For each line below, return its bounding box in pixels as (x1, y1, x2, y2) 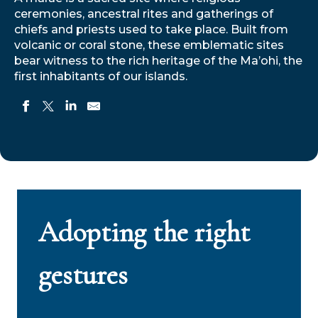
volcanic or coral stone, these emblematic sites (14, 38, 284, 52)
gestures (38, 257, 128, 292)
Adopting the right (38, 214, 250, 249)
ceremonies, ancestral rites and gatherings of (14, 6, 273, 21)
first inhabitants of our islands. (14, 69, 187, 83)
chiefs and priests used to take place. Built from (14, 22, 288, 36)
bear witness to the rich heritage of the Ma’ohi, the (14, 53, 302, 67)
